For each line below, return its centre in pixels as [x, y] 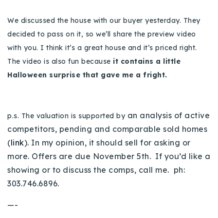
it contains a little [147, 62]
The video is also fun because [60, 62]
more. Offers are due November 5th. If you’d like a [109, 156]
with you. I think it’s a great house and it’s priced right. [103, 48]
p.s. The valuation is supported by [67, 116]
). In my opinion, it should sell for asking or [107, 143]
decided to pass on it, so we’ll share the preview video [102, 34]
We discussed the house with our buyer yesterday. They [104, 21]
